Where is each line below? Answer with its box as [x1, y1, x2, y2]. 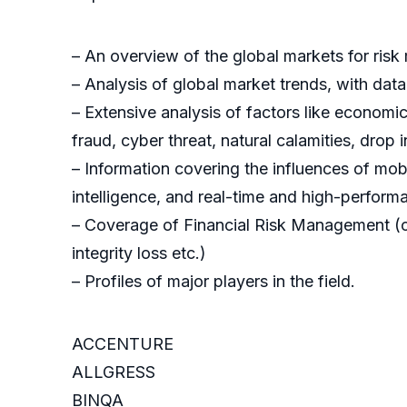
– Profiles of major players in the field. [72, 272, 355, 292]
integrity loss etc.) [72, 243, 206, 263]
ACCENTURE [72, 334, 174, 354]
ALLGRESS [72, 362, 155, 382]
